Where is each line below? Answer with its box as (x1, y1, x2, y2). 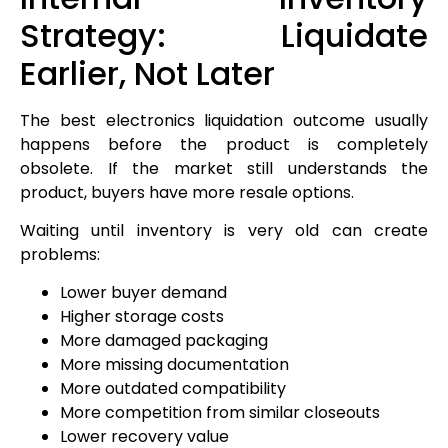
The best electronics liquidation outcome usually (20, 108, 428, 132)
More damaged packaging (60, 329, 268, 353)
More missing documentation (60, 353, 289, 377)
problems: (20, 242, 100, 266)
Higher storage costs (60, 305, 224, 329)
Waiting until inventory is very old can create (20, 218, 428, 242)
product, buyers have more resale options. (20, 180, 354, 204)
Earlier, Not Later (20, 50, 275, 96)
